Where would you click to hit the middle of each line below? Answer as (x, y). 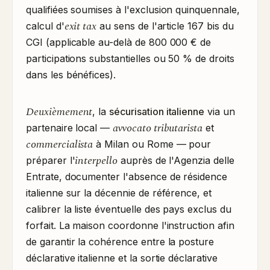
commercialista (60, 144)
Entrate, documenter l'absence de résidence (127, 177)
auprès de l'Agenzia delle (176, 160)
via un (220, 111)
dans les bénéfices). (71, 75)
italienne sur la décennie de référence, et (119, 193)
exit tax (80, 26)
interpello (96, 161)
